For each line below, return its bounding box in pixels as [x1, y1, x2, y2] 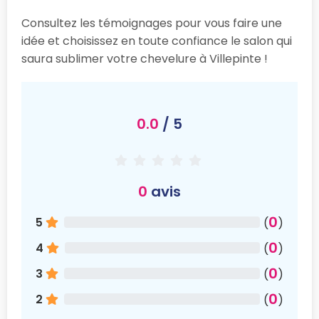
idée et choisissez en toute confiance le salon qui [21, 32, 292, 49]
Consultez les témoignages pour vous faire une [21, 14, 282, 31]
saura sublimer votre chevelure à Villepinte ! [21, 50, 268, 67]
